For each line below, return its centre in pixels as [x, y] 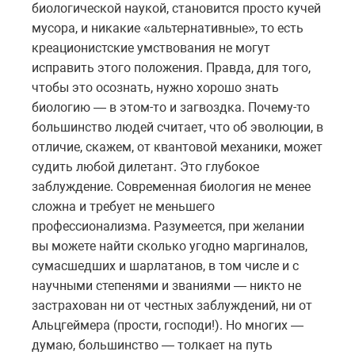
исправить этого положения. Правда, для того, [171, 67]
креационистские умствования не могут [151, 48]
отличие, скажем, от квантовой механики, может [177, 147]
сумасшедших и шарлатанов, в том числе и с [165, 265]
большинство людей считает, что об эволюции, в [177, 127]
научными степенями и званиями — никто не [166, 285]
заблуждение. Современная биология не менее [171, 186]
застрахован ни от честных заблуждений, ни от [172, 305]
